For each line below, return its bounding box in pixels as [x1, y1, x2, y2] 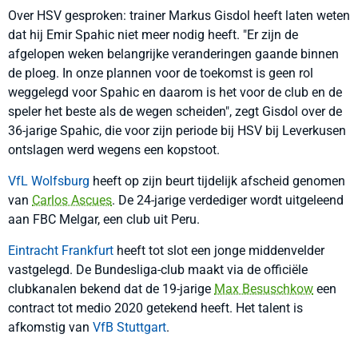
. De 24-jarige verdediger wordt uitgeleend [112, 193, 344, 208]
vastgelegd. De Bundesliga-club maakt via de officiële [8, 262, 308, 277]
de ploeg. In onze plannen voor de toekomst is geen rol [8, 66, 313, 81]
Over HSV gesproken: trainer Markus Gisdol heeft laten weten [8, 8, 350, 23]
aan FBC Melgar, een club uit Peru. [8, 212, 200, 227]
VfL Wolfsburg [8, 173, 89, 189]
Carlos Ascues [32, 193, 112, 208]
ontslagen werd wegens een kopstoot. [8, 142, 220, 157]
